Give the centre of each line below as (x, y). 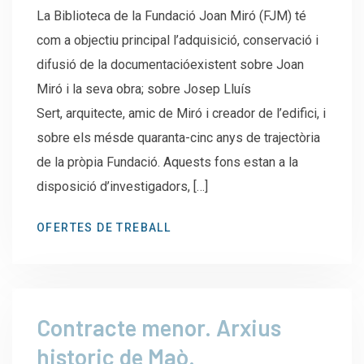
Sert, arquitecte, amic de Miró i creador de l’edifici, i (181, 113)
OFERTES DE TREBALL (104, 227)
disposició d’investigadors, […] (122, 186)
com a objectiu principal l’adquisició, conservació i (178, 40)
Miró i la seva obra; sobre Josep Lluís (144, 89)
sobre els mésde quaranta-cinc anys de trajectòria (178, 137)
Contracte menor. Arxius (159, 327)
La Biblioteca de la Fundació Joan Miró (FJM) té (171, 15)
